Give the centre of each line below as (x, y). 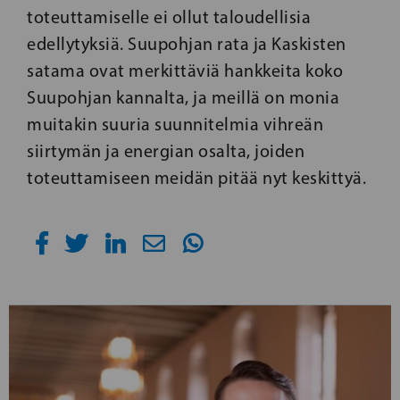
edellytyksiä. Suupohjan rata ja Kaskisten (187, 43)
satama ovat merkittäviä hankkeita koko (185, 70)
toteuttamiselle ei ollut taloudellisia (169, 17)
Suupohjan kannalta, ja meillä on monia (183, 97)
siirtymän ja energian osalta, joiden (166, 150)
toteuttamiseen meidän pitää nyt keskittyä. (196, 177)
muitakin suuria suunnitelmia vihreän (175, 124)
